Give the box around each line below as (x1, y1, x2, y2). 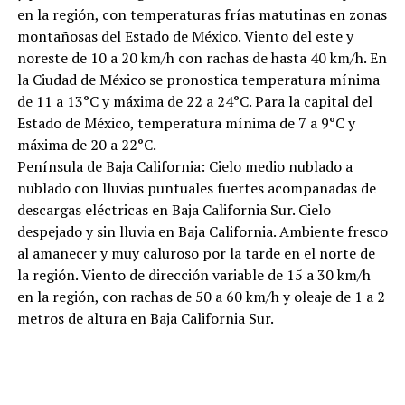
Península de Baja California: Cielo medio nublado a (16, 156, 353, 177)
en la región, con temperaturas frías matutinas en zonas (16, 5, 387, 25)
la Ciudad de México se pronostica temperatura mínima (16, 70, 380, 90)
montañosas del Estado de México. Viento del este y (16, 26, 353, 47)
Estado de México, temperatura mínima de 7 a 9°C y (16, 113, 355, 134)
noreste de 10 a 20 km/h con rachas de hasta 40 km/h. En (16, 48, 387, 69)
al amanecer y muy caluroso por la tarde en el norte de (16, 243, 375, 264)
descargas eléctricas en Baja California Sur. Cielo (16, 200, 331, 221)
